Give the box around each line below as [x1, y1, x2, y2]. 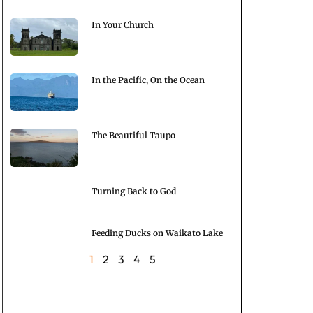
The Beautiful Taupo [92, 130, 175, 141]
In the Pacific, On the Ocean [92, 75, 205, 86]
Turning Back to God [92, 185, 176, 196]
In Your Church [92, 20, 154, 31]
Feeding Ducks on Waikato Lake [92, 227, 223, 238]
